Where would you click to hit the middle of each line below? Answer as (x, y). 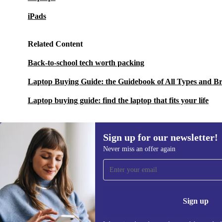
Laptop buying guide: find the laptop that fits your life (118, 100)
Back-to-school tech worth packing (86, 63)
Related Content (55, 44)
